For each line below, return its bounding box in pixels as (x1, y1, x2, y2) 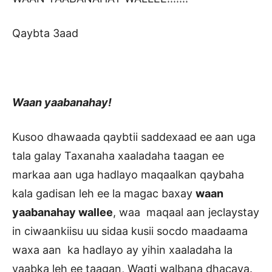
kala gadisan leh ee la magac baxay (12, 187, 195, 200)
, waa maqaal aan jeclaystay (113, 206, 259, 219)
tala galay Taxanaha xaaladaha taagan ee (12, 149, 224, 163)
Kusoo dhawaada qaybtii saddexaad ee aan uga (12, 131, 256, 144)
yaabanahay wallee (12, 206, 113, 219)
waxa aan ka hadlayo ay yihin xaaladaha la (12, 243, 233, 257)
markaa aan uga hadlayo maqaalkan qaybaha (12, 168, 244, 182)
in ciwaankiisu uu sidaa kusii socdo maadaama (12, 225, 248, 238)
